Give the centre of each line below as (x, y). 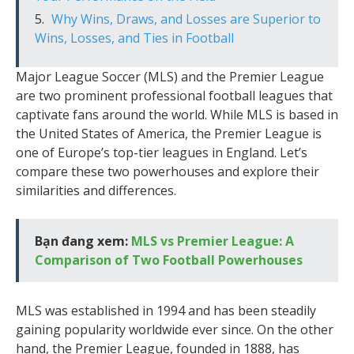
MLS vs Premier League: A (213, 241)
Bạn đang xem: (83, 241)
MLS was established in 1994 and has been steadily (166, 310)
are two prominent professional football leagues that (174, 95)
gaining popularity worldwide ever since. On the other (175, 329)
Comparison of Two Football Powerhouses (169, 260)
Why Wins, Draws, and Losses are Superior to (186, 19)
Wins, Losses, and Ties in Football (134, 38)
